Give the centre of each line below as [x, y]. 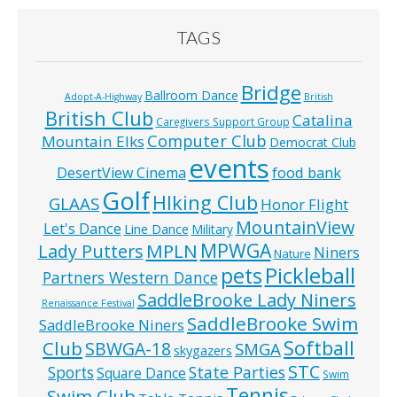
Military [212, 229]
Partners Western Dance [130, 277]
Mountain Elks [93, 141]
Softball [319, 347]
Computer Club [206, 140]
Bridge [271, 92]
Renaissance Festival [88, 303]
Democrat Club [312, 142]
